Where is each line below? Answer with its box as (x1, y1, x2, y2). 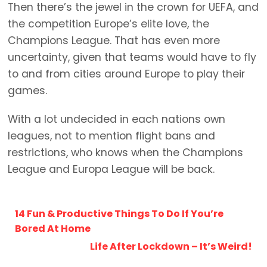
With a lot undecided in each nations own (8, 112, 225, 127)
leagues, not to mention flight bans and (8, 129, 215, 144)
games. (8, 83, 47, 98)
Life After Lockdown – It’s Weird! (90, 240, 252, 254)
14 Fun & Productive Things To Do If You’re (15, 207, 223, 221)
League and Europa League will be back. (8, 162, 215, 177)
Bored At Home (15, 222, 91, 236)
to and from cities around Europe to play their (8, 67, 245, 82)
